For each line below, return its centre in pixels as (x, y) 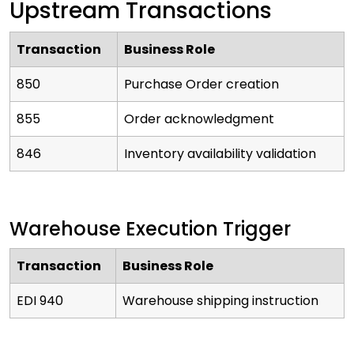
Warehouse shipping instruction (220, 301)
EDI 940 (40, 301)
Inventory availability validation (220, 154)
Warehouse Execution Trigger (153, 229)
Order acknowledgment (199, 119)
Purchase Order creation (201, 85)
